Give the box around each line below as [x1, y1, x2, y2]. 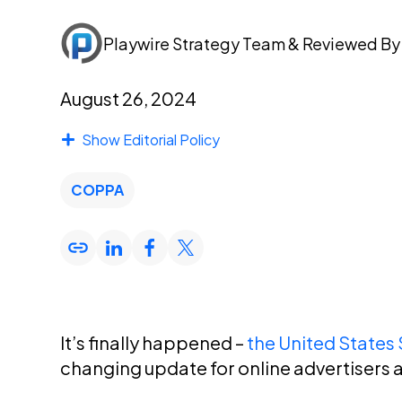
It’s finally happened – [60, 331, 248, 354]
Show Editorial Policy [82, 130, 221, 149]
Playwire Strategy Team [103, 32, 289, 54]
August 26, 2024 [60, 87, 197, 109]
